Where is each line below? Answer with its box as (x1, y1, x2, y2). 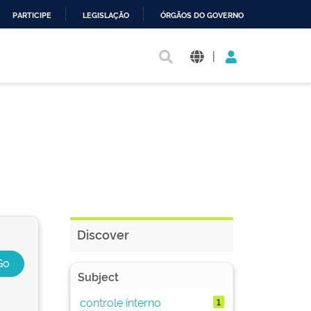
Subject (78, 269, 119, 284)
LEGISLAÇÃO (83, 11, 129, 20)
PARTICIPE (12, 11, 51, 20)
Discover (77, 226, 129, 242)
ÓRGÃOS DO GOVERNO (160, 11, 244, 20)
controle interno (79, 294, 161, 310)
